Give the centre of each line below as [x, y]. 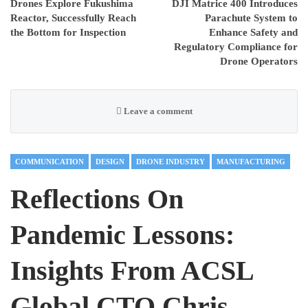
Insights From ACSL [132, 270]
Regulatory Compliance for [236, 46]
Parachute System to [251, 18]
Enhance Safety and [253, 32]
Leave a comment [157, 111]
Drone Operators [259, 61]
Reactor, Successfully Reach [73, 18]
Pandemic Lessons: [122, 234]
